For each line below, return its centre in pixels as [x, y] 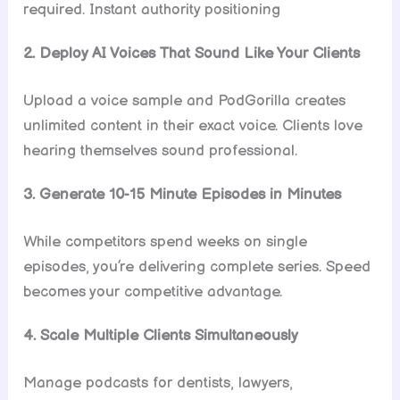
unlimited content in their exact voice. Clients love [193, 126]
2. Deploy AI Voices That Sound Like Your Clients [192, 53]
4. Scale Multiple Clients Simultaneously [161, 335]
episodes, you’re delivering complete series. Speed [197, 267]
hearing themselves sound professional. [161, 151]
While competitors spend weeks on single [166, 242]
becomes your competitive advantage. [153, 292]
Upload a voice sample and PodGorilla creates [185, 101]
